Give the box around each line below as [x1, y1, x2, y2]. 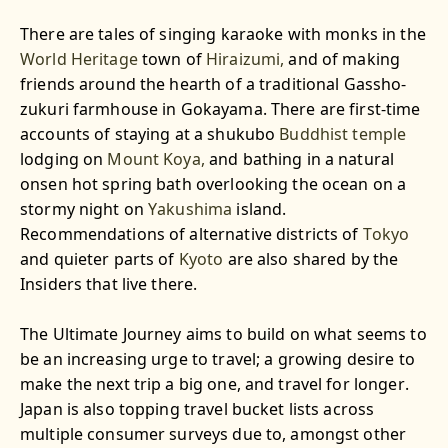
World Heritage [20, 48, 138, 71]
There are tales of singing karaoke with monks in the [20, 23, 426, 46]
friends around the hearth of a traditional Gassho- [20, 73, 407, 96]
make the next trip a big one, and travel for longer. [20, 373, 409, 396]
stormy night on [20, 198, 149, 221]
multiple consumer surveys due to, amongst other [20, 423, 407, 446]
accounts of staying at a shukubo [20, 123, 280, 146]
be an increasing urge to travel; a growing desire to [20, 348, 415, 371]
